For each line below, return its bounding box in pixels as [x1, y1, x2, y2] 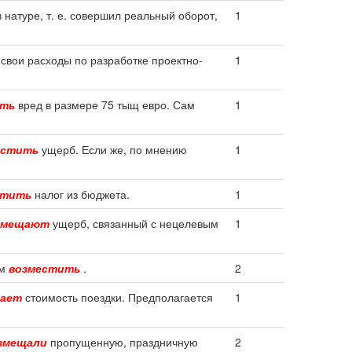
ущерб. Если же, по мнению [38, 141, 187, 157]
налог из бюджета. [31, 186, 130, 202]
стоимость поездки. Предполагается [22, 289, 213, 305]
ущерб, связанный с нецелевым [49, 215, 218, 231]
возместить [9, 260, 80, 276]
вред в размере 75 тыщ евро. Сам [15, 97, 195, 112]
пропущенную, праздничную [47, 334, 198, 350]
